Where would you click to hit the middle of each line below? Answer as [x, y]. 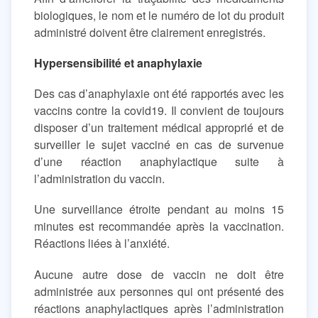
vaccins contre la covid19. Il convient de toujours [159, 111]
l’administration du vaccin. [99, 179]
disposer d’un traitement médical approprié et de [159, 128]
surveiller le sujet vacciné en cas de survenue [159, 145]
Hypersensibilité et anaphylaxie [118, 62]
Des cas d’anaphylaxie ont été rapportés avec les [159, 94]
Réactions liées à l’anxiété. [102, 243]
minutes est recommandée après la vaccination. [159, 226]
